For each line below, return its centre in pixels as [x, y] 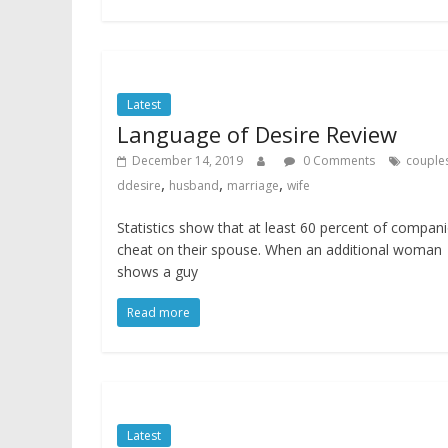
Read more [158, 313]
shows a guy [157, 272]
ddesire [139, 186]
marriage [253, 186]
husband [194, 186]
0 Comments [337, 161]
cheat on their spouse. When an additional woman [279, 250]
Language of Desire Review [257, 134]
